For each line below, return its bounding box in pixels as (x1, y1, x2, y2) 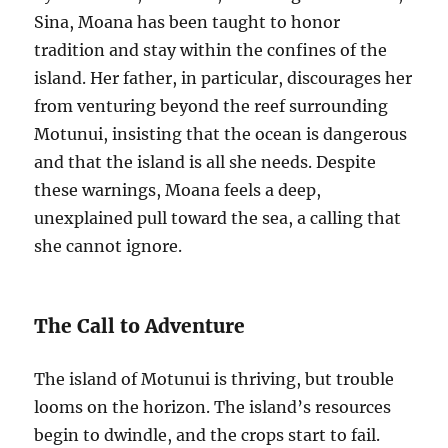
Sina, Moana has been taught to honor (34, 11, 341, 32)
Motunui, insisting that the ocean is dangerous (34, 123, 408, 144)
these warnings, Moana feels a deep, (34, 179, 322, 200)
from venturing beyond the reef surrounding (34, 95, 389, 116)
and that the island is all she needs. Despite (34, 151, 377, 172)
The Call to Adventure (34, 313, 246, 338)
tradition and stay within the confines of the (34, 39, 388, 60)
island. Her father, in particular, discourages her (34, 67, 413, 88)
